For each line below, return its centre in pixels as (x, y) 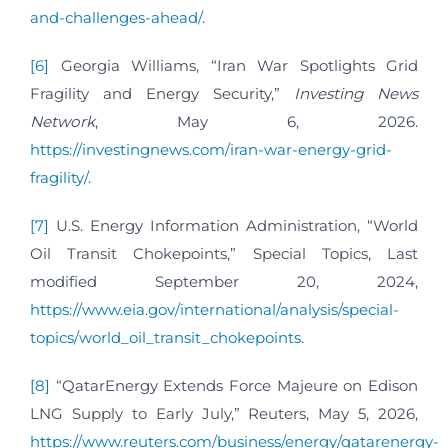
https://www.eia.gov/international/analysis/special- (214, 310)
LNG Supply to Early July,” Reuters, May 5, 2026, (224, 414)
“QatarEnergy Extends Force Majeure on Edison (234, 386)
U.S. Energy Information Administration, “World (233, 226)
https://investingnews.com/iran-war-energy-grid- (211, 150)
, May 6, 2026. (256, 122)
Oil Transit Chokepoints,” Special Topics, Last (224, 254)
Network (62, 122)
